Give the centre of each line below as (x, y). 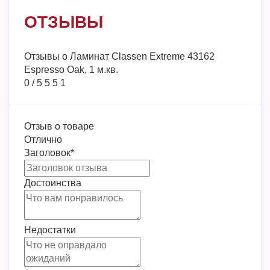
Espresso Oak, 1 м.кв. (71, 70)
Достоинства (53, 183)
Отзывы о (47, 56)
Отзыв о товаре (59, 126)
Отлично (43, 140)
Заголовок (47, 153)
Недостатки (50, 230)
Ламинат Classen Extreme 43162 (142, 56)
